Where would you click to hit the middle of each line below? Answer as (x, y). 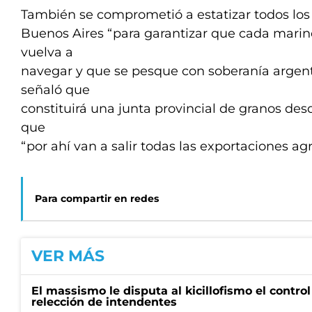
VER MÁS (68, 256)
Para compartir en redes (97, 198)
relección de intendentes (104, 302)
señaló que (55, 90)
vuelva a (47, 52)
